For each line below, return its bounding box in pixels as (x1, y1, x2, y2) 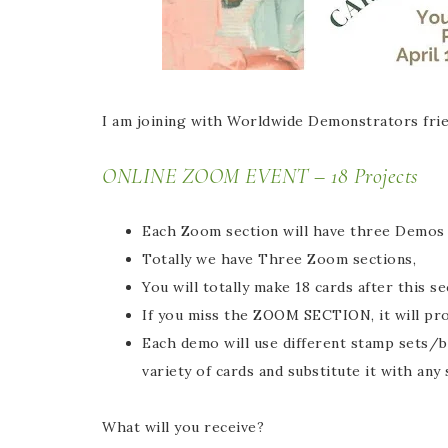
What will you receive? (102, 418, 264, 436)
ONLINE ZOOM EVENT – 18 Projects (102, 163, 424, 189)
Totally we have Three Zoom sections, (142, 250, 421, 268)
